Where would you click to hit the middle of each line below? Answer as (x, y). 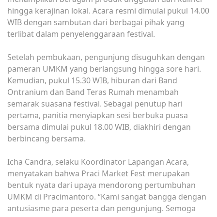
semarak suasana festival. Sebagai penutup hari (95, 103)
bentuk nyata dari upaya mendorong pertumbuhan (101, 185)
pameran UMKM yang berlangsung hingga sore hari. (104, 69)
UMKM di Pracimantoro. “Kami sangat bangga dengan (107, 196)
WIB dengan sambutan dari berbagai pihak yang (96, 22)
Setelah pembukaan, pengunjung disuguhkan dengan (106, 57)
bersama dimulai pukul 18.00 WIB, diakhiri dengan (99, 127)
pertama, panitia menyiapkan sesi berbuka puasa (98, 115)
